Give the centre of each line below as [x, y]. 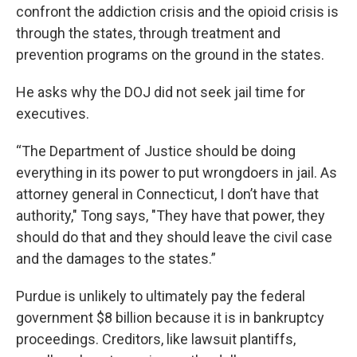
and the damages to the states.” [116, 258]
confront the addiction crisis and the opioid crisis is [177, 11]
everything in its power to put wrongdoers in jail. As [177, 172]
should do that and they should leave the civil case [174, 237]
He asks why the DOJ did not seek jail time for [161, 92]
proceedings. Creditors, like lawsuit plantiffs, [156, 339]
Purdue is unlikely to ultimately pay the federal [161, 296]
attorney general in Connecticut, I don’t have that [167, 194]
